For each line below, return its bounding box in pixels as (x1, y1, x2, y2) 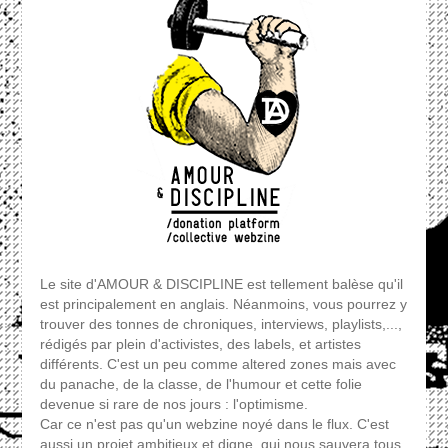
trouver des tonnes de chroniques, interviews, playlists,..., (39, 316, 402, 333)
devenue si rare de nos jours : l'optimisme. (39, 396, 308, 413)
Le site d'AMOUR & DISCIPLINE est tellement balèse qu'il (39, 276, 403, 293)
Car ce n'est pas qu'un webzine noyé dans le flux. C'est (39, 416, 389, 433)
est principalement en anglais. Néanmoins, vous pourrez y (39, 296, 407, 313)
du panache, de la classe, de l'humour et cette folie (39, 376, 362, 393)
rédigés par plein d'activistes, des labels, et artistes (39, 336, 361, 353)
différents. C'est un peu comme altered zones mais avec (39, 356, 396, 373)
